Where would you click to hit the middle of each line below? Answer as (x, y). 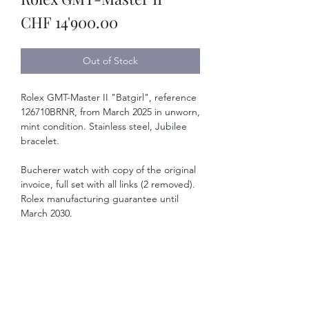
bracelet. (40, 141)
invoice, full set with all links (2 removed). (108, 184)
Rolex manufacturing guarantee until (100, 199)
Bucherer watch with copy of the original (108, 170)
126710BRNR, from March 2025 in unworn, (110, 112)
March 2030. (47, 213)
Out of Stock (110, 61)
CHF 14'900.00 (69, 22)
